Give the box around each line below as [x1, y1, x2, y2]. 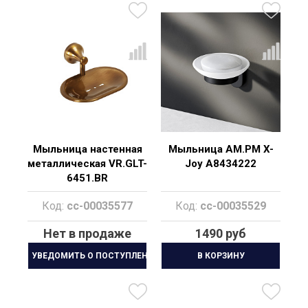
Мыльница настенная [32, 143, 142, 155]
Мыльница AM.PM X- [168, 143, 274, 155]
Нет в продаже [43, 226, 131, 241]
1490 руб [195, 226, 246, 241]
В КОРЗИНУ [197, 251, 245, 261]
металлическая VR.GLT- [27, 157, 147, 170]
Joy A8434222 [185, 157, 256, 170]
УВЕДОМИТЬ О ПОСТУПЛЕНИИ [32, 251, 160, 261]
